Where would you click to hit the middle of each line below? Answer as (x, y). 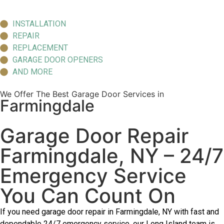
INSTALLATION (39, 24)
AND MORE (32, 72)
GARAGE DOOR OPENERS (58, 60)
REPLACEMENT (40, 48)
